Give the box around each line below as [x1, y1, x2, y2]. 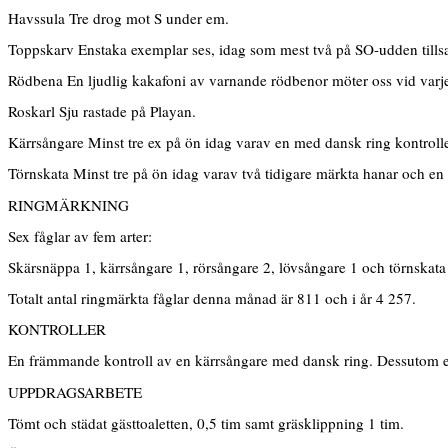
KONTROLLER [8, 319, 106, 340]
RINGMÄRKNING [8, 194, 129, 215]
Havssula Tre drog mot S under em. [8, 8, 229, 29]
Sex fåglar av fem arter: [8, 225, 152, 246]
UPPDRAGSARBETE [8, 381, 142, 402]
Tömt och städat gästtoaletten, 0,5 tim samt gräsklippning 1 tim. [8, 412, 404, 433]
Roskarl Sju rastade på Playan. [8, 101, 196, 122]
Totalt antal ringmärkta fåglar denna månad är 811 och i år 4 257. [8, 287, 416, 308]
